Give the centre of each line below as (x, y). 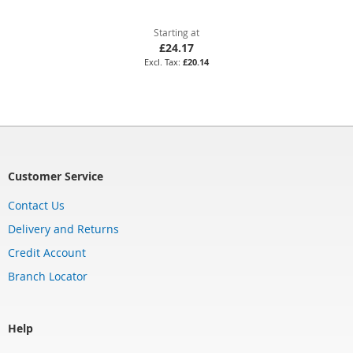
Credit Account (47, 253)
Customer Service (56, 176)
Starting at (176, 32)
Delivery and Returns (63, 229)
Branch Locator (48, 276)
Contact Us (36, 205)
